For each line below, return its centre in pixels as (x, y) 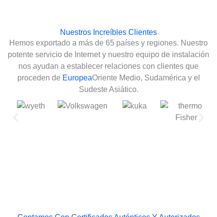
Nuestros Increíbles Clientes (108, 32)
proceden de (40, 77)
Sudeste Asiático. (108, 89)
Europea (77, 77)
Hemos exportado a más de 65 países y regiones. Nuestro (108, 43)
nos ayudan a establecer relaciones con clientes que (108, 66)
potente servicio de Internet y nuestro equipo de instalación (108, 54)
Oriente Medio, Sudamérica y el (146, 77)
